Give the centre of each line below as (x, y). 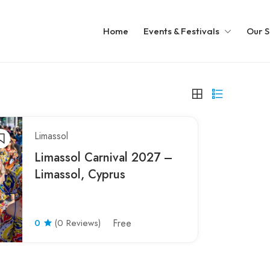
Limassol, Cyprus (80, 174)
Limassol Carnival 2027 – (103, 158)
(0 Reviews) (77, 223)
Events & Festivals (181, 31)
